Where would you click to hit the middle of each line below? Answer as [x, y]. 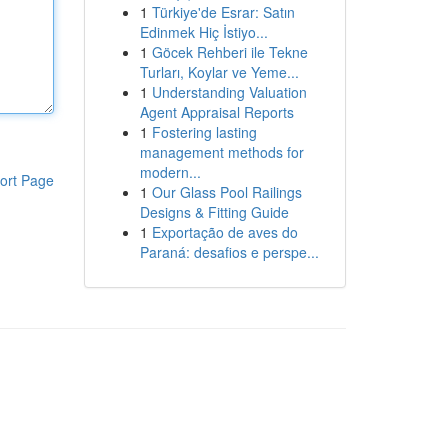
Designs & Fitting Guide [214, 212]
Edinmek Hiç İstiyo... [203, 32]
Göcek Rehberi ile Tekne [229, 52]
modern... [170, 172]
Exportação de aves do [224, 232]
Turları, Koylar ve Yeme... [219, 72]
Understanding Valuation [229, 92]
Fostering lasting [204, 132]
